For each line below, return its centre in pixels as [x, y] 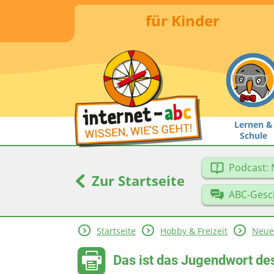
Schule [253, 135]
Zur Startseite [136, 180]
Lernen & [253, 124]
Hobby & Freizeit [194, 231]
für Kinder [182, 20]
